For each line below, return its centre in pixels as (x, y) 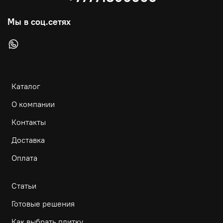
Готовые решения (43, 204)
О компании (33, 104)
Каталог (26, 86)
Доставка (28, 140)
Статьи (24, 186)
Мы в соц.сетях (39, 22)
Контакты (29, 122)
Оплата (24, 158)
